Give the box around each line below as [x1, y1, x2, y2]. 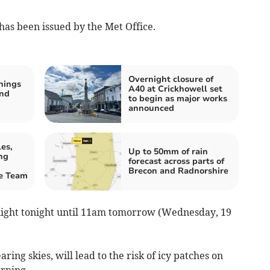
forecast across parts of [128, 155, 224, 168]
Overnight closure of [128, 74, 213, 86]
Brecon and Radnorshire [128, 165, 228, 177]
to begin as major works [128, 93, 227, 105]
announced [128, 102, 174, 115]
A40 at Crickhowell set [128, 83, 222, 95]
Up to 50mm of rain [128, 146, 208, 158]
